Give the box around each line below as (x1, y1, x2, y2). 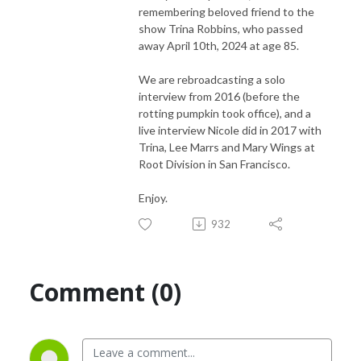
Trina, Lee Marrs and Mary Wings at (139, 139, 315, 154)
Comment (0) (29, 275, 181, 309)
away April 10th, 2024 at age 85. (139, 38, 301, 52)
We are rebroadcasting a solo (139, 72, 285, 86)
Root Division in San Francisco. (139, 156, 290, 171)
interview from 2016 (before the (139, 89, 300, 103)
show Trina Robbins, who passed (139, 21, 303, 35)
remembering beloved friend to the (139, 4, 314, 19)
